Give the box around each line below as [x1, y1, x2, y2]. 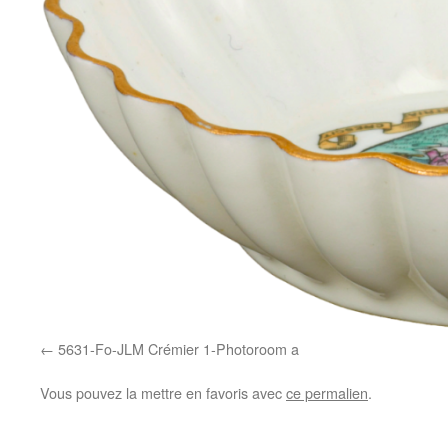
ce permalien [286, 381, 368, 403]
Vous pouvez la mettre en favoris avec [40, 381, 286, 403]
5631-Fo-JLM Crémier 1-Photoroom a [58, 337, 299, 359]
